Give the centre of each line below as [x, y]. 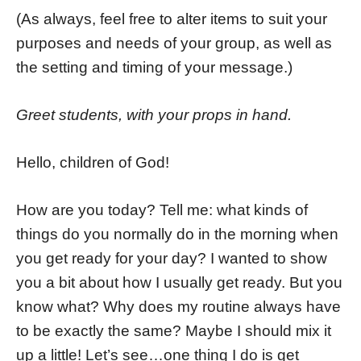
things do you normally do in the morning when [177, 234]
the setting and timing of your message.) [154, 68]
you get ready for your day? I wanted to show [172, 258]
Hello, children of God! [93, 162]
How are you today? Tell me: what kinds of [162, 210]
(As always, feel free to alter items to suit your [172, 19]
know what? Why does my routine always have [178, 306]
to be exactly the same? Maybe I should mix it [174, 330]
